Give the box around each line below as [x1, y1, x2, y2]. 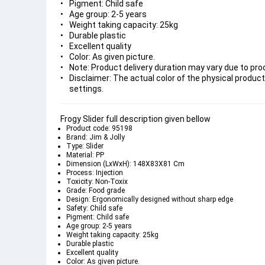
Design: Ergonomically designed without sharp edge [66, 195, 233, 203]
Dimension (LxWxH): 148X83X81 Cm [66, 160, 185, 168]
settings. [69, 84, 104, 93]
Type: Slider [66, 142, 104, 150]
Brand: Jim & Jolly [66, 133, 125, 141]
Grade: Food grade [66, 186, 125, 195]
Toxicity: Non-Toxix [66, 177, 128, 186]
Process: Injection [66, 169, 123, 177]
